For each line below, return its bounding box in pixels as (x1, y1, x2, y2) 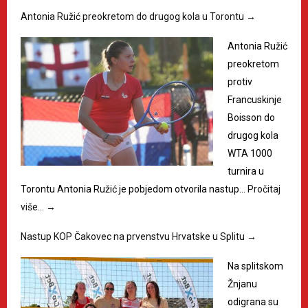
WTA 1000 (228, 148, 272, 159)
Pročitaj (247, 184, 280, 195)
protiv (228, 76, 252, 88)
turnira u (228, 166, 264, 177)
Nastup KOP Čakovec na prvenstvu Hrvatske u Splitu (21, 231, 247, 243)
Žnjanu (228, 278, 257, 290)
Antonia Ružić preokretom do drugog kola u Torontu (21, 11, 246, 23)
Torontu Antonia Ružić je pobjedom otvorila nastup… (21, 184, 247, 195)
